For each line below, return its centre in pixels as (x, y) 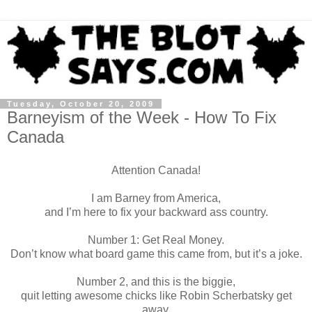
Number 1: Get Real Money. (156, 240)
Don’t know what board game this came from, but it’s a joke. (156, 253)
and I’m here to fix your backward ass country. (156, 212)
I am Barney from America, (156, 198)
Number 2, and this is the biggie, (156, 281)
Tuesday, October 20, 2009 (81, 103)
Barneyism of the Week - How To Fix (142, 117)
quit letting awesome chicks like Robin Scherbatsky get (156, 295)
